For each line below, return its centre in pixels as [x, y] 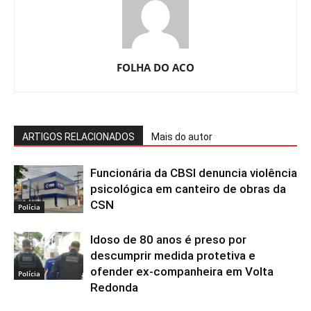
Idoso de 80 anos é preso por [168, 240]
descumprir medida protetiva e [173, 256]
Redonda [114, 288]
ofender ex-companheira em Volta [182, 272]
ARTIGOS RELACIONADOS [78, 137]
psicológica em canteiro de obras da [188, 189]
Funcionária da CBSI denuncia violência [194, 173]
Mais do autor [182, 137]
